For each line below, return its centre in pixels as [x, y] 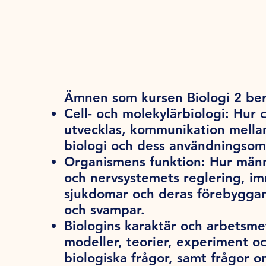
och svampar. [104, 210]
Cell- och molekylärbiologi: [147, 114]
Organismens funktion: [135, 162]
